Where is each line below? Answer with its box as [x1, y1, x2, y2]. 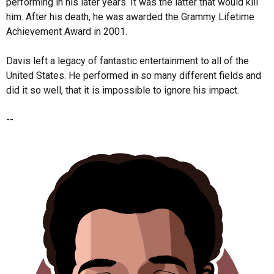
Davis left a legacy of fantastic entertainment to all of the [6, 55, 249, 67]
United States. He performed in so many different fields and [6, 70, 261, 81]
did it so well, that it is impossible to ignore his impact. [6, 84, 239, 96]
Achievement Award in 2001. [6, 26, 127, 37]
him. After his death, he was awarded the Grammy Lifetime [6, 11, 254, 23]
